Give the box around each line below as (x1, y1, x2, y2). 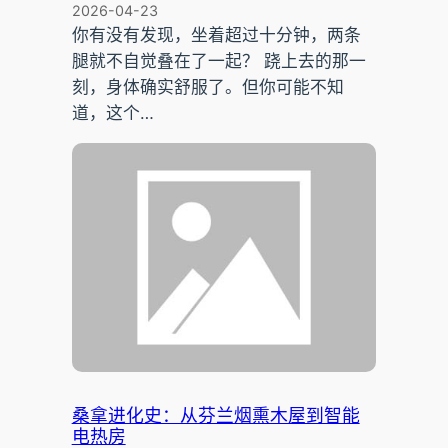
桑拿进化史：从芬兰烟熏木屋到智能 (71, 406, 360, 427)
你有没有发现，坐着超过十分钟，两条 (71, 25, 361, 46)
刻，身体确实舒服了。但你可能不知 (71, 77, 344, 98)
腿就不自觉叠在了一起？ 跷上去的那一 (71, 51, 366, 72)
